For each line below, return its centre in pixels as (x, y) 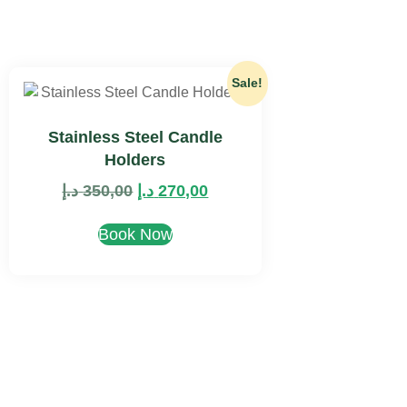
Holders (135, 160)
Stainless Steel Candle (135, 137)
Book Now (135, 234)
